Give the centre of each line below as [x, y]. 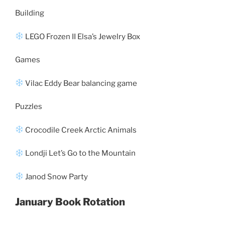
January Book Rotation [70, 202]
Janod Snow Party [56, 177]
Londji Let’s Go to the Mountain [81, 153]
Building [30, 13]
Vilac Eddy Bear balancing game [81, 83]
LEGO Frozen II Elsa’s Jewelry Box [82, 36]
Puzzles [29, 106]
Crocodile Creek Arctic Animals [80, 130]
